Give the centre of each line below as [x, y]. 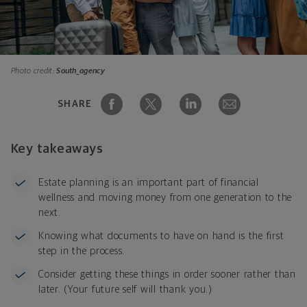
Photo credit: [34, 71]
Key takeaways [57, 149]
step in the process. [82, 251]
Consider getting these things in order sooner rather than [167, 274]
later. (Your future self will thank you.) [125, 289]
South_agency [81, 71]
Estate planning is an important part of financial [149, 182]
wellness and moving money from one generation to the [165, 197]
